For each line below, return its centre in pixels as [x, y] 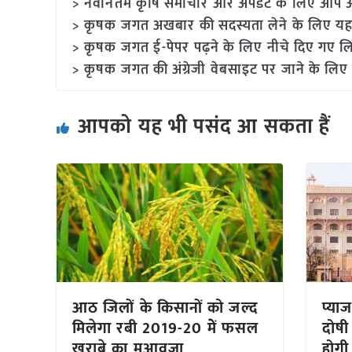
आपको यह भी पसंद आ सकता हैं [204, 126]
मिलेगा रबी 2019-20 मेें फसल [166, 328]
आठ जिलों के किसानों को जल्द [165, 308]
